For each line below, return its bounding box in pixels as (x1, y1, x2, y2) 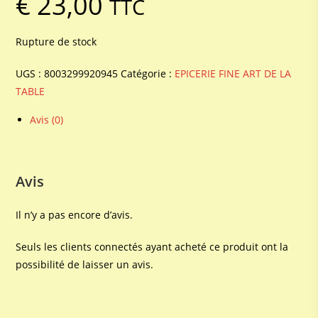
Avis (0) (30, 112, 64, 126)
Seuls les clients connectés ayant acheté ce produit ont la (16, 239, 289, 253)
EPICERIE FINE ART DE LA (175, 66, 292, 80)
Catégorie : (121, 66, 175, 80)
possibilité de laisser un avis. (16, 257, 154, 271)
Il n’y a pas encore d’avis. (16, 207, 133, 221)
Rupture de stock (16, 34, 97, 48)
